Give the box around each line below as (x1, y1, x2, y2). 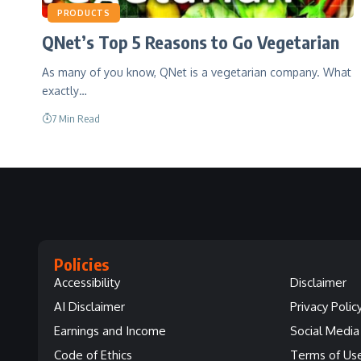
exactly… (42, 83, 87, 98)
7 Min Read (52, 111, 100, 125)
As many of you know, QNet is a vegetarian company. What (42, 64, 351, 79)
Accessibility (54, 274, 120, 290)
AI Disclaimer (54, 298, 125, 314)
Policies (54, 253, 109, 274)
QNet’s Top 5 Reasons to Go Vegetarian (42, 30, 339, 53)
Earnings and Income (54, 322, 166, 338)
